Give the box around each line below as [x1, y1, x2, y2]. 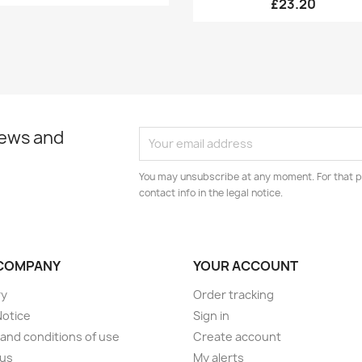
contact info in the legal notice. [139, 185, 284, 200]
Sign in [193, 307, 229, 323]
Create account [193, 328, 281, 344]
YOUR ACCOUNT [193, 256, 298, 275]
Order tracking [193, 286, 274, 302]
